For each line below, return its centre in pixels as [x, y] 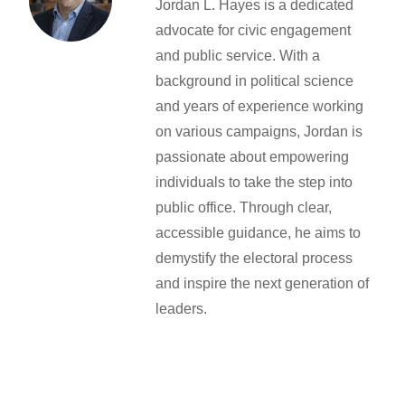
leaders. [182, 309]
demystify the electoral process [254, 258]
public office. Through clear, [244, 207]
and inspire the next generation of [263, 283]
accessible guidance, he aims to [259, 233]
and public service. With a [238, 56]
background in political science [255, 81]
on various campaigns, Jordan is [259, 132]
